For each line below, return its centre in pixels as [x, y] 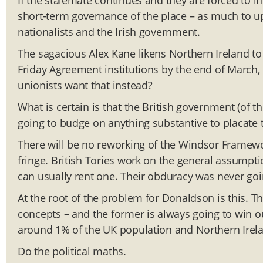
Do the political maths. [72, 252]
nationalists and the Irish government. [109, 32]
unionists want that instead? [85, 85]
